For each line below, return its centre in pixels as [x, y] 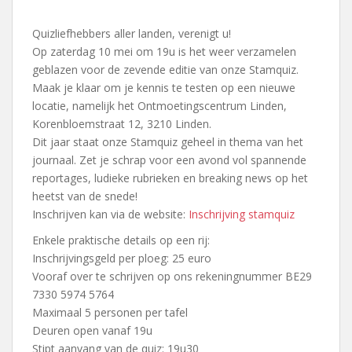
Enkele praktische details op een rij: [121, 240]
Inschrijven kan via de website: [110, 214]
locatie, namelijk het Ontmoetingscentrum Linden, [159, 106]
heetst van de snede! [85, 196]
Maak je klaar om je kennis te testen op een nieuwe [164, 88]
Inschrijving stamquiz [242, 214]
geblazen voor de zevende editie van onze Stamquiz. [165, 70]
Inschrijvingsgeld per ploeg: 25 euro [122, 258]
